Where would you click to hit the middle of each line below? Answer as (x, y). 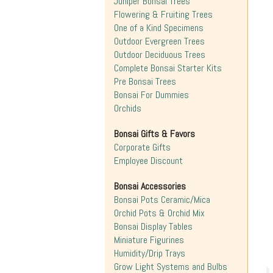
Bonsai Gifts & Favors (154, 134)
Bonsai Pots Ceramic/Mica (162, 200)
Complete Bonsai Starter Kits (168, 68)
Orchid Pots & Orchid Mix (159, 213)
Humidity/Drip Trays (150, 253)
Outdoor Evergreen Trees (159, 41)
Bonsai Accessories (150, 186)
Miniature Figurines (149, 240)
